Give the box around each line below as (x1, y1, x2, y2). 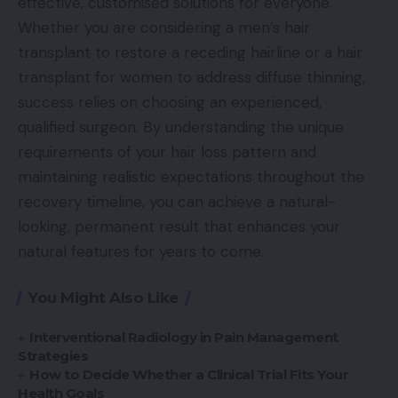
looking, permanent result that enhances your (18, 217, 340, 237)
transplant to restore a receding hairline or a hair (18, 43, 362, 63)
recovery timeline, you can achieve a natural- (18, 192, 336, 212)
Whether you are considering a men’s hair (18, 18, 310, 38)
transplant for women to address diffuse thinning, (18, 68, 365, 88)
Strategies (18, 347, 88, 365)
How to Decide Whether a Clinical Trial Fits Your (29, 366, 349, 384)
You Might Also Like (28, 289, 179, 307)
